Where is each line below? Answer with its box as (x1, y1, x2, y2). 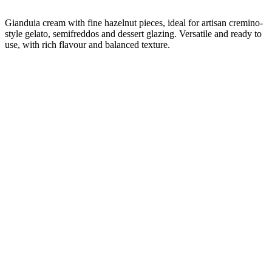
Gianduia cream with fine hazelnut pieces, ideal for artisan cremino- (5, 18, 263, 29)
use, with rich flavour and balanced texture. (5, 39, 170, 50)
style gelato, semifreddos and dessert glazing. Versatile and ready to (5, 29, 262, 39)
